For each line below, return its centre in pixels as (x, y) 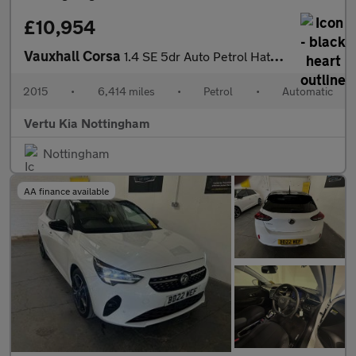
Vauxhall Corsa (74, 56)
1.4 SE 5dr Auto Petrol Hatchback (197, 56)
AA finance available (66, 191)
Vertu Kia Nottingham (87, 123)
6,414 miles (126, 91)
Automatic (307, 91)
